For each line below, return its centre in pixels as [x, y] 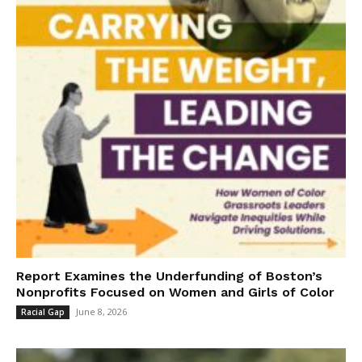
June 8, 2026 [101, 311]
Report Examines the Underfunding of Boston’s [169, 276]
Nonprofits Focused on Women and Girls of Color [175, 292]
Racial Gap [43, 311]
